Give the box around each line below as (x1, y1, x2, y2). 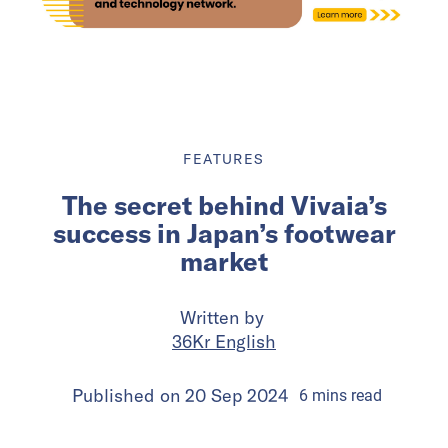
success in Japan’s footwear (52, 217, 396, 251)
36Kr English (172, 330, 276, 354)
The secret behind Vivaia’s (61, 189, 387, 223)
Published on (71, 384, 185, 408)
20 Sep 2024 (184, 384, 289, 408)
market (180, 245, 268, 279)
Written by (179, 306, 269, 330)
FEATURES (183, 150, 265, 169)
